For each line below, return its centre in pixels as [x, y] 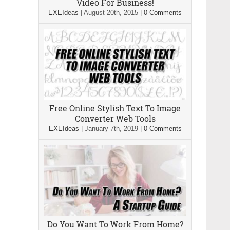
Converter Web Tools [115, 118]
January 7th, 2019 [111, 129]
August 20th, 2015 [111, 13]
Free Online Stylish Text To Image [115, 108]
